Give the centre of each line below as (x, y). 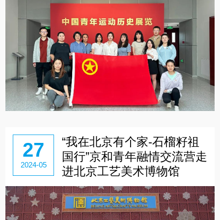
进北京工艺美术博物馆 (121, 171)
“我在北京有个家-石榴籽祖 (130, 141)
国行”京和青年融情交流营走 (134, 156)
